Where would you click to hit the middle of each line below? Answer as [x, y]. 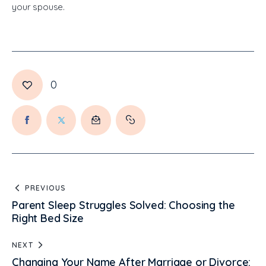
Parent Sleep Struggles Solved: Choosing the [123, 205]
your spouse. [39, 7]
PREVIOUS [45, 188]
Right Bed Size [48, 218]
